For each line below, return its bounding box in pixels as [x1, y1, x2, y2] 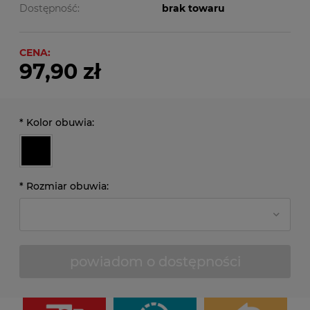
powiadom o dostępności [69, 253, 241, 270]
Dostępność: [19, 2, 80, 15]
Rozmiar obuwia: [24, 180, 109, 192]
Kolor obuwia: [24, 116, 94, 129]
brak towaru [162, 2, 225, 15]
